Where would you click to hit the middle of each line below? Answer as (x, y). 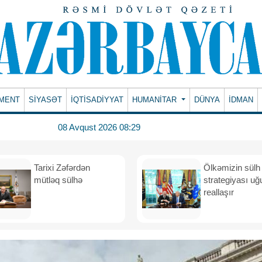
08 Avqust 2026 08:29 (99, 127)
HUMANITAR (156, 100)
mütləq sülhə (59, 180)
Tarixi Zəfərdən (62, 168)
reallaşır (221, 192)
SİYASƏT (46, 100)
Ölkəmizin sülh (232, 168)
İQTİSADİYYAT (97, 100)
